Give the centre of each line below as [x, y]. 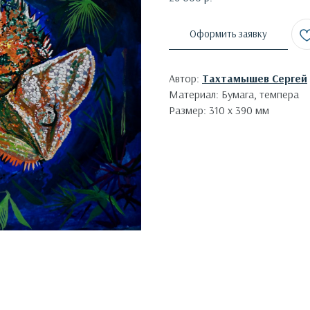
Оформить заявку [228, 34]
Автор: [185, 79]
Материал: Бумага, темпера [234, 94]
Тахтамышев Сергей [255, 79]
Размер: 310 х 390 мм [219, 110]
